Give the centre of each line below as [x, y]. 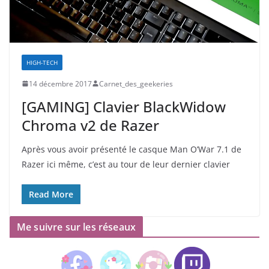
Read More [51, 194]
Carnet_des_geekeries [136, 83]
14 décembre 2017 [60, 83]
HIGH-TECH [42, 62]
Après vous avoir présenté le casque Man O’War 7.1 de [131, 149]
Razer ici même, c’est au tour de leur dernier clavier [126, 164]
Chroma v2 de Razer [90, 125]
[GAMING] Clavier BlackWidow [124, 106]
